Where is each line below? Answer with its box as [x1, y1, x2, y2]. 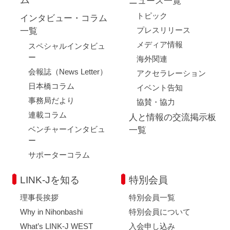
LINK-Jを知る [20, 174, 80, 185]
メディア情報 [137, 40, 183, 49]
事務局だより [28, 95, 74, 105]
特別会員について [128, 207, 190, 216]
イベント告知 [137, 83, 183, 92]
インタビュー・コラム [20, 13, 108, 23]
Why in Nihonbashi [20, 207, 83, 216]
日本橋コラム [28, 81, 74, 90]
